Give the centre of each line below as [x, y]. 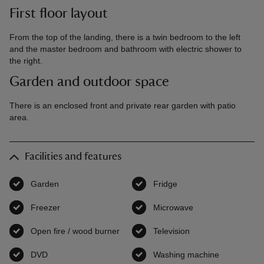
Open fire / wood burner [75, 231]
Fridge [165, 184]
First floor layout [59, 14]
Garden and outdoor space [89, 82]
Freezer [45, 208]
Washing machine [186, 255]
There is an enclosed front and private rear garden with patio [123, 106]
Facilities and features [73, 157]
